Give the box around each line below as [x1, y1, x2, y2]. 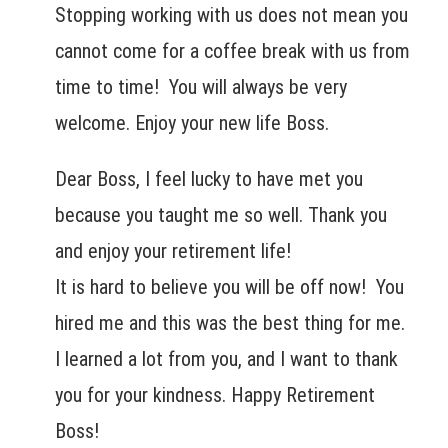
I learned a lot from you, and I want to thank [55, 347, 398, 372]
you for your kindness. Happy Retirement [55, 383, 375, 408]
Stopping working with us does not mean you [55, 3, 408, 28]
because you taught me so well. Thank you [55, 203, 387, 228]
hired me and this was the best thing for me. [55, 311, 410, 336]
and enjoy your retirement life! [55, 239, 291, 264]
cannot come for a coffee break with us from [55, 39, 410, 64]
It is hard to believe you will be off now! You [55, 275, 404, 300]
